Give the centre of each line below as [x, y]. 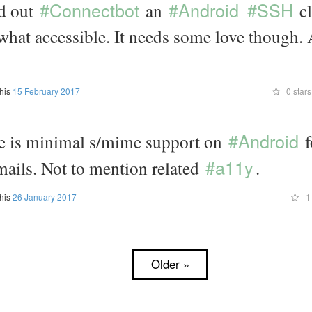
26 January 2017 [44, 197]
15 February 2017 [46, 91]
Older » [170, 264]
